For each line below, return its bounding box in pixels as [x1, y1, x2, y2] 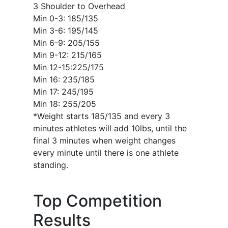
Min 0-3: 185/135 [33, 13, 98, 23]
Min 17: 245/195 [33, 87, 94, 97]
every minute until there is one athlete [33, 148, 179, 158]
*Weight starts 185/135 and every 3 [33, 111, 170, 121]
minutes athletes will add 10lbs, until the [33, 123, 187, 133]
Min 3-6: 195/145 [33, 25, 98, 36]
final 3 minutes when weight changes [33, 135, 176, 146]
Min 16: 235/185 [33, 74, 95, 84]
